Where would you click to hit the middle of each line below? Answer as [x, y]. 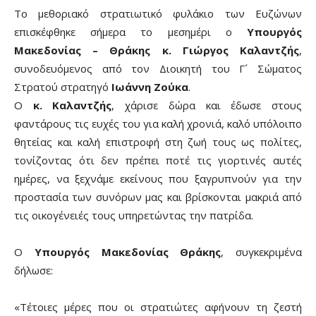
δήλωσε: [34, 270]
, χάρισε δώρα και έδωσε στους [207, 105]
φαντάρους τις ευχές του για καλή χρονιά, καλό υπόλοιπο [158, 123]
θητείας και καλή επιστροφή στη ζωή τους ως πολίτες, [158, 141]
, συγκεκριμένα [261, 251]
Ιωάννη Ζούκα [150, 86]
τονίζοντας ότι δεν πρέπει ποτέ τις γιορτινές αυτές [158, 160]
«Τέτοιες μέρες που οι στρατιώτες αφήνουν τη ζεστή [158, 306]
